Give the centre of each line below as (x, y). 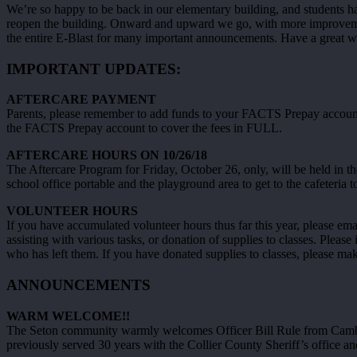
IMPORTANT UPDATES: (94, 69)
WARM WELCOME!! (68, 316)
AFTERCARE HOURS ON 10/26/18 (107, 155)
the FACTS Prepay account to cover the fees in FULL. (144, 128)
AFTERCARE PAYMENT (81, 100)
